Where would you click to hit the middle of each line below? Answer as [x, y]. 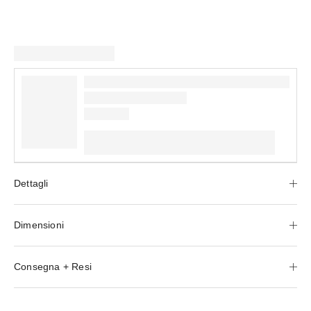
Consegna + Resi [53, 266]
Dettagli [31, 183]
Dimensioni [39, 225]
